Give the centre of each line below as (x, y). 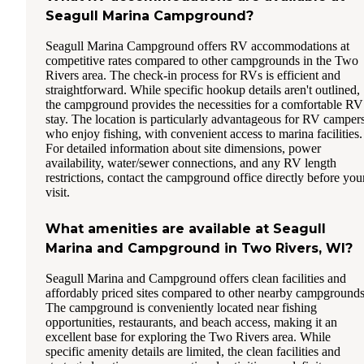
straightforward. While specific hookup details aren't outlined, (203, 90)
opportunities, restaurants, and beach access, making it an (191, 323)
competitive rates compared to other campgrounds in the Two (202, 61)
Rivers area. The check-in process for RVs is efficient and (193, 76)
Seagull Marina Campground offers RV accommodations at (197, 46)
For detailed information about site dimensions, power (183, 149)
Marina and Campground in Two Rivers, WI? (199, 249)
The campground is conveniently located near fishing (181, 308)
